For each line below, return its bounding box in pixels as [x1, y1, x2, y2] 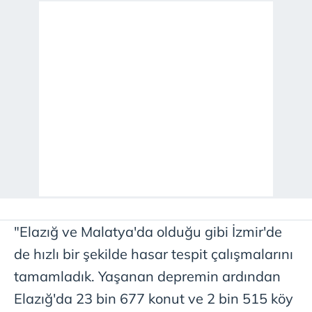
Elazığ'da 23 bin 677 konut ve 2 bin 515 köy [14, 289, 293, 307]
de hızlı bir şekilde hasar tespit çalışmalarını [14, 244, 293, 263]
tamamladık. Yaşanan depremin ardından [14, 267, 281, 285]
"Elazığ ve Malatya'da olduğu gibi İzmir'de [14, 222, 282, 240]
